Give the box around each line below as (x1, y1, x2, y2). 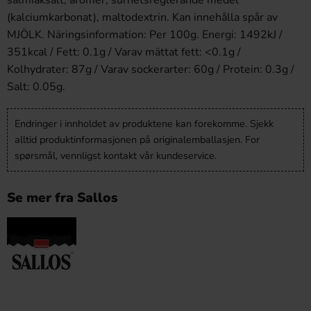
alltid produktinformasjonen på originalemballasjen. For (15, 133, 260, 146)
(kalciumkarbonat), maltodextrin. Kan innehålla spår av (7, 10, 278, 25)
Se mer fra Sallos (7, 189, 118, 207)
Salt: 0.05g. (7, 79, 65, 94)
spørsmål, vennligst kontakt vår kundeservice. (15, 149, 217, 162)
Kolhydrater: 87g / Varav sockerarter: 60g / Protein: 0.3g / (7, 62, 294, 77)
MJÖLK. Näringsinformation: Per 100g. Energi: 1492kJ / (7, 27, 283, 42)
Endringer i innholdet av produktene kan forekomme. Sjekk (15, 117, 274, 131)
